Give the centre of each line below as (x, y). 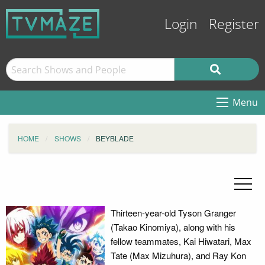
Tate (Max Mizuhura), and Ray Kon (178, 255)
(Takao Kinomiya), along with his (173, 227)
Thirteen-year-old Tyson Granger (173, 213)
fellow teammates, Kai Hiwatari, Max (181, 241)
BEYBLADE (115, 138)
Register (234, 25)
